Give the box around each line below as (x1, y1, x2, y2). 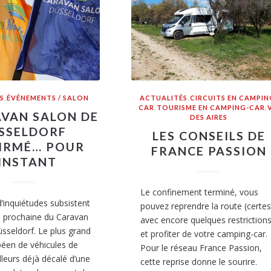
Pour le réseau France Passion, (140, 242, 263, 254)
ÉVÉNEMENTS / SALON (6, 94, 89, 102)
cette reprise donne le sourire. (140, 256, 258, 268)
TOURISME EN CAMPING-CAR (156, 103, 265, 112)
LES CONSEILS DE (152, 129, 266, 143)
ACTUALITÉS (139, 94, 188, 102)
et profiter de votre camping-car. (140, 228, 268, 240)
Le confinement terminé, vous (140, 186, 259, 198)
